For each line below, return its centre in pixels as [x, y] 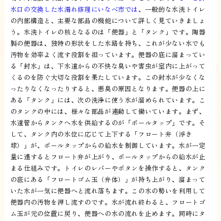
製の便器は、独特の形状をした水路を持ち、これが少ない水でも [108, 43]
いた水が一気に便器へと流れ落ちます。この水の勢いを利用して [108, 191]
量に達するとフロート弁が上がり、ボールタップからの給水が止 [108, 157]
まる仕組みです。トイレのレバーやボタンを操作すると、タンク [108, 168]
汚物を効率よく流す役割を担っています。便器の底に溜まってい [108, 55]
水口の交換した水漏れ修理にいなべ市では [74, 9]
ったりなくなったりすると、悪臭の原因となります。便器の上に [108, 89]
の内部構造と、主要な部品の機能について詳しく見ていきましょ [108, 21]
